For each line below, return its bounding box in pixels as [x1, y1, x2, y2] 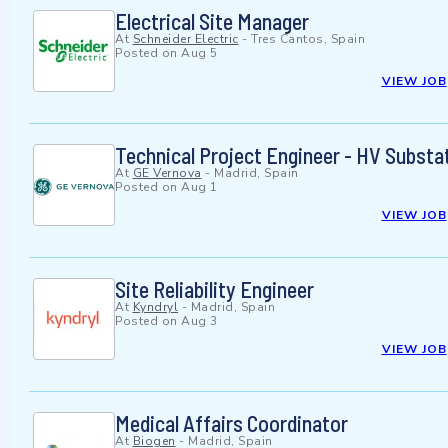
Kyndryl [132, 299, 178, 316]
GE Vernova [132, 165, 202, 182]
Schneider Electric [132, 31, 239, 48]
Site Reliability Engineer [115, 276, 314, 303]
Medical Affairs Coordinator [115, 410, 348, 437]
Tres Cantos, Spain [251, 31, 365, 48]
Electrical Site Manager [115, 8, 309, 35]
